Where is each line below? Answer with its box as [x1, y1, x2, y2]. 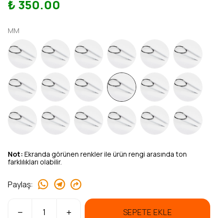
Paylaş [8, 179, 31, 190]
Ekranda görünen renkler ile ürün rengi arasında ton [23, 149, 187, 159]
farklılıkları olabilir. [8, 157, 62, 166]
